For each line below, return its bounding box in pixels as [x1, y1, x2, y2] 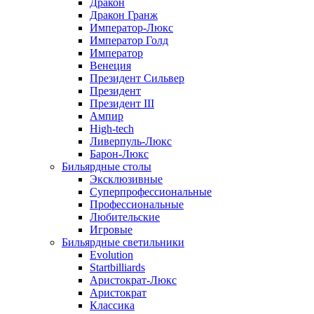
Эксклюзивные [90, 173, 163, 185]
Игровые [90, 224, 132, 235]
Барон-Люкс [90, 148, 149, 160]
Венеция [90, 60, 131, 71]
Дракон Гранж [90, 9, 158, 21]
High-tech [90, 123, 134, 135]
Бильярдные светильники [62, 236, 184, 248]
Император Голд [90, 34, 168, 46]
